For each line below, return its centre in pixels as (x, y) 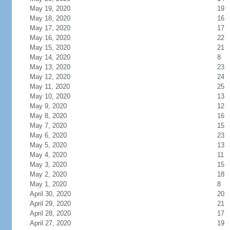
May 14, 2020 (50, 57)
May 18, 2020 (50, 18)
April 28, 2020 (50, 213)
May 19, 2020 (50, 8)
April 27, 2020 (50, 223)
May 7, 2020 (48, 126)
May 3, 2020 (48, 165)
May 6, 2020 (48, 135)
